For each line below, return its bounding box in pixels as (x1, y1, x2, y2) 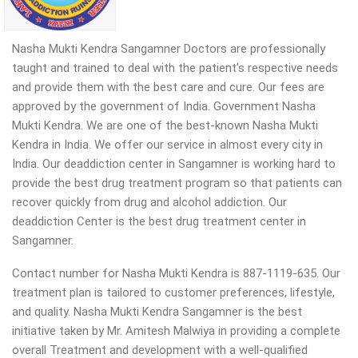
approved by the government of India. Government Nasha (12, 99, 316, 113)
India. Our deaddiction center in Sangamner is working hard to (12, 157, 336, 171)
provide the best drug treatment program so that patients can (12, 176, 342, 190)
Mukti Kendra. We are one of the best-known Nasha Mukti (12, 118, 318, 133)
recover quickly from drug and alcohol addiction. (12, 195, 268, 209)
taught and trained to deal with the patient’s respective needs (12, 61, 338, 75)
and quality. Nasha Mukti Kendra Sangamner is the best (12, 304, 302, 319)
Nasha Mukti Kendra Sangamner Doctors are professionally (12, 42, 325, 56)
